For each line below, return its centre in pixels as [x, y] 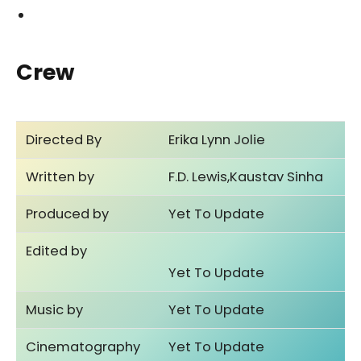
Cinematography [83, 347]
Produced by [68, 214]
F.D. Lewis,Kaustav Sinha [246, 177]
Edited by [57, 251]
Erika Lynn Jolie [217, 140]
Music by [55, 310]
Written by [60, 177]
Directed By [64, 140]
